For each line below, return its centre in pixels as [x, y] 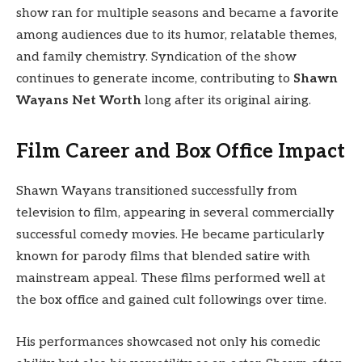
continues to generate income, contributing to [155, 78]
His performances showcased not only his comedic [168, 342]
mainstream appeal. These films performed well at [171, 279]
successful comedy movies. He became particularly [170, 235]
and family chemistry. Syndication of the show [156, 57]
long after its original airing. [226, 100]
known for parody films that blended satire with [163, 257]
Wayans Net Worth [79, 100]
